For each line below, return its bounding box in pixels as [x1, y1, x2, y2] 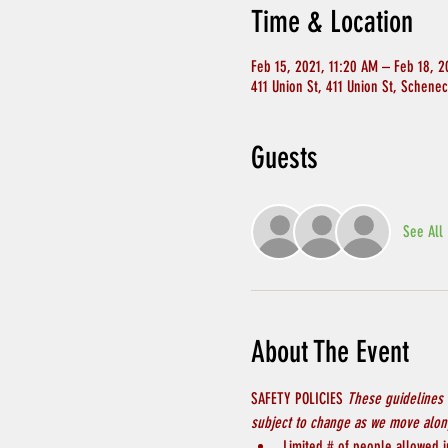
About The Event [250, 334, 409, 370]
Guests [250, 140, 318, 176]
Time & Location [250, 4, 413, 40]
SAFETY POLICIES [250, 389, 347, 408]
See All [402, 222, 443, 241]
